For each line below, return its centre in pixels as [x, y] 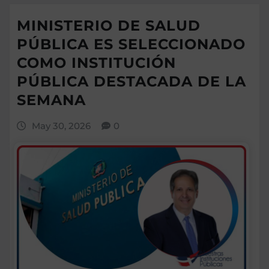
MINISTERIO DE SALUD [109, 26]
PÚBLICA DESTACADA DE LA [131, 82]
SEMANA [51, 100]
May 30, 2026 [61, 126]
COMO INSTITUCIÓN [96, 63]
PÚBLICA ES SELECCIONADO [131, 44]
